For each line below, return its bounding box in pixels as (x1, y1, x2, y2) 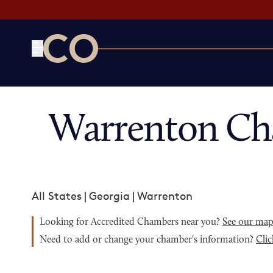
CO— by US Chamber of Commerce (43, 63, 224, 77)
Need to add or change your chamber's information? (40, 235, 256, 245)
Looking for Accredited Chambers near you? (40, 218, 222, 227)
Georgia (89, 189, 130, 202)
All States (32, 189, 82, 202)
